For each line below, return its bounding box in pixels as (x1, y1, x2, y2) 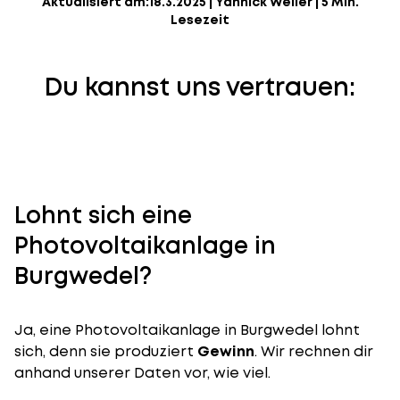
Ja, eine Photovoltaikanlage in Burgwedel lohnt (14, 320, 360, 340)
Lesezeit (171, 11, 229, 29)
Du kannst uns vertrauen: (45, 70, 355, 104)
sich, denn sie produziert (14, 341, 197, 362)
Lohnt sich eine (14, 199, 192, 231)
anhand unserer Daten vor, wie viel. (14, 362, 271, 383)
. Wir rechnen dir (254, 341, 373, 362)
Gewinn (197, 341, 254, 362)
